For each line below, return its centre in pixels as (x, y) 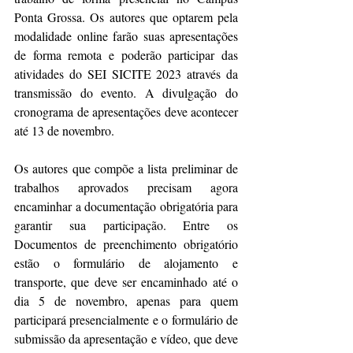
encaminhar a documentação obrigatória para (126, 206)
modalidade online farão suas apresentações (126, 35)
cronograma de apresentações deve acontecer (126, 111)
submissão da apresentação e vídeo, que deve (126, 338)
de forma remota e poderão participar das (126, 54)
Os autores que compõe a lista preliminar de (126, 168)
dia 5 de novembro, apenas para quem (126, 300)
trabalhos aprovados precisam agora (126, 187)
